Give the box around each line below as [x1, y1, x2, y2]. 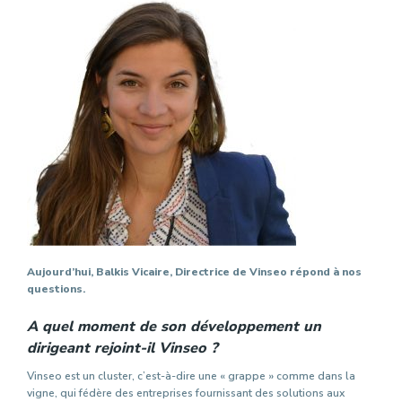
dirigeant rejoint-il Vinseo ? [27, 337, 223, 358]
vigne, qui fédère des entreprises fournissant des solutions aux [27, 385, 345, 400]
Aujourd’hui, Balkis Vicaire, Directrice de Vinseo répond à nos [27, 264, 362, 279]
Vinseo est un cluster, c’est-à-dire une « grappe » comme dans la [27, 368, 355, 383]
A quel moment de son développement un [27, 316, 321, 336]
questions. [27, 281, 85, 296]
